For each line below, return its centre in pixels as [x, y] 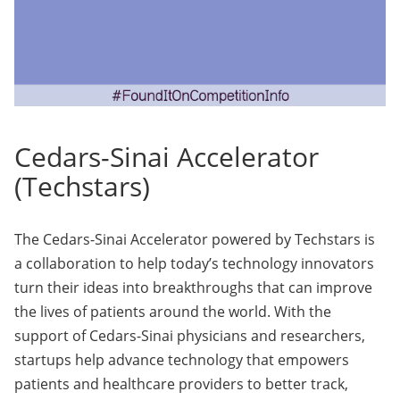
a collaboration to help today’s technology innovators [194, 263]
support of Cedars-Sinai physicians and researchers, [190, 336]
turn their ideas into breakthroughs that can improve [193, 287]
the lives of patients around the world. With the [173, 312]
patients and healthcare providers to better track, [181, 384]
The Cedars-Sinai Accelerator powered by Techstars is [195, 239]
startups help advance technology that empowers [182, 360]
